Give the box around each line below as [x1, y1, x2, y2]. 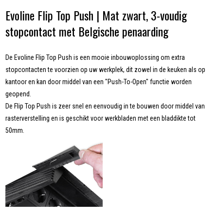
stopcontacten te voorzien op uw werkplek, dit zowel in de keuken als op [5, 66, 206, 74]
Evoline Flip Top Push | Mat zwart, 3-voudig [5, 6, 187, 24]
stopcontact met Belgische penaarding [5, 22, 169, 40]
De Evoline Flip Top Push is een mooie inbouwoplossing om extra [5, 54, 185, 62]
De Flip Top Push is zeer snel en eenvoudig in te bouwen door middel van [5, 102, 205, 110]
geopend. [5, 90, 32, 98]
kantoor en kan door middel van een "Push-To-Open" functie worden [5, 78, 192, 86]
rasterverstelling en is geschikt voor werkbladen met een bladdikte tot [5, 114, 196, 123]
